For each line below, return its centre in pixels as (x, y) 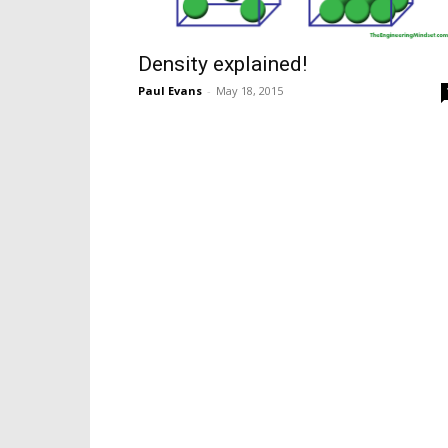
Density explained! (222, 63)
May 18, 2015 (249, 90)
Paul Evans (170, 90)
